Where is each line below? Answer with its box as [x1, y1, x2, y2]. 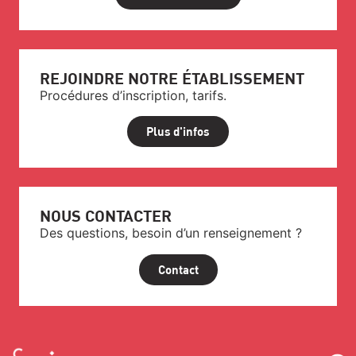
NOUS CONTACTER [40, 205, 172, 226]
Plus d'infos [146, 123, 210, 140]
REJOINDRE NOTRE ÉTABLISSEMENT [40, 67, 304, 88]
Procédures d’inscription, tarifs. [40, 87, 226, 103]
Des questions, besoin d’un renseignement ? [40, 225, 302, 242]
